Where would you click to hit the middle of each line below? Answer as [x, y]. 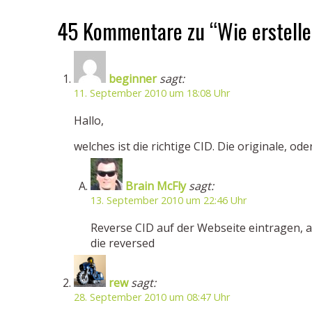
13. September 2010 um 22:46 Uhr [169, 200]
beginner [133, 79]
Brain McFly [156, 186]
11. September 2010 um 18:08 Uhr [152, 93]
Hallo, [89, 120]
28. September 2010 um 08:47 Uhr [152, 297]
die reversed [123, 243]
